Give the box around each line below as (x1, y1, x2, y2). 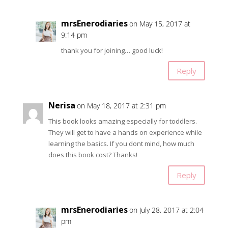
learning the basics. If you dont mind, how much (48, 139, 194, 149)
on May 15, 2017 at (129, 19, 190, 29)
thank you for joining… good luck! (61, 46, 163, 55)
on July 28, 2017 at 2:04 (129, 205, 204, 215)
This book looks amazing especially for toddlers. (48, 117, 197, 126)
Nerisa (48, 100, 75, 111)
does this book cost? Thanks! (48, 150, 137, 160)
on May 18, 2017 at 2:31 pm (76, 101, 166, 111)
